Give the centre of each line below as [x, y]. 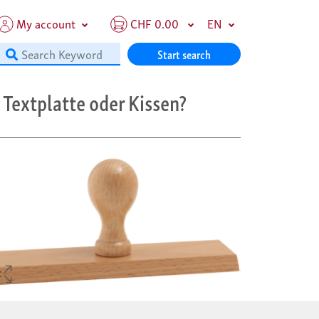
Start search [184, 54]
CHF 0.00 [154, 23]
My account [46, 23]
